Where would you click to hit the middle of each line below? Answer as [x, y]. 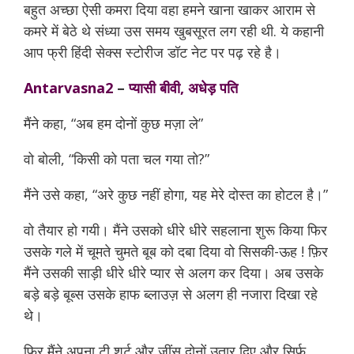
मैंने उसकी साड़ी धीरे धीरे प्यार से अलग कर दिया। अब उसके [173, 273]
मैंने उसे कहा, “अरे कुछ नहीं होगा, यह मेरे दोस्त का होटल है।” [176, 194]
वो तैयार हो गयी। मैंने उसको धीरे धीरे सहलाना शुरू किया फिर [175, 230]
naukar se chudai [265, 123]
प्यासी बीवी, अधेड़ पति [183, 88]
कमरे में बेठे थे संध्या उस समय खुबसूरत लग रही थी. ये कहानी [174, 31]
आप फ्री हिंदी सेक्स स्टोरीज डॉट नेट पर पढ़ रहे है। [153, 52]
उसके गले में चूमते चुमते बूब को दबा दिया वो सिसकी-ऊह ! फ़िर [176, 251]
